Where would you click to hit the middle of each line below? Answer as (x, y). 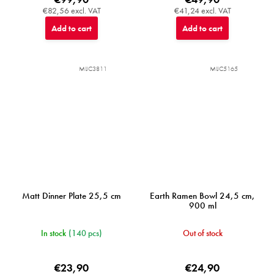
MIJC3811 (93, 68)
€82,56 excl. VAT (72, 10)
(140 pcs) (85, 233)
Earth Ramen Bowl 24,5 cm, (202, 196)
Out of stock (202, 233)
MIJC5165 (224, 68)
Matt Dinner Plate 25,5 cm (72, 196)
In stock (54, 233)
